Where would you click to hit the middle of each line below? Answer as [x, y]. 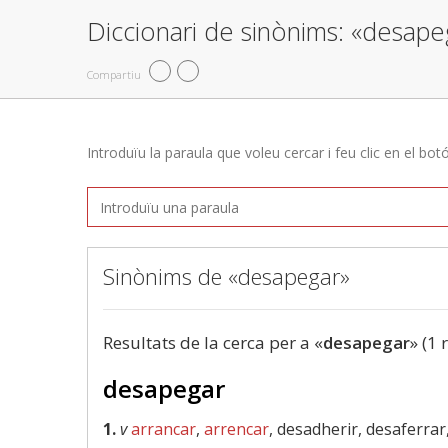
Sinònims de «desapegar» [226, 276]
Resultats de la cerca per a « [213, 342]
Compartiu [114, 74]
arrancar [163, 429]
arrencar [236, 429]
